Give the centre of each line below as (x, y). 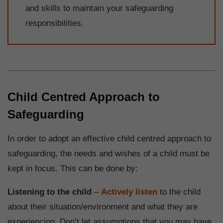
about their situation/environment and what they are (103, 207)
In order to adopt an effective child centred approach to (109, 138)
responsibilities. (55, 23)
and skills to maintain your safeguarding (99, 8)
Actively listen (129, 192)
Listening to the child (50, 192)
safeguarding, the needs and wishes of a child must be (109, 153)
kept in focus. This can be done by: (73, 168)
